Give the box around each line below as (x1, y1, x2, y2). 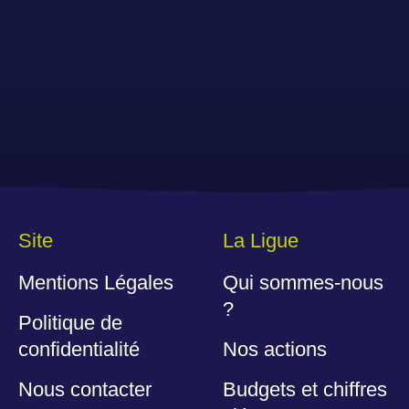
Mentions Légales (18, 271, 173, 295)
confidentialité (18, 338, 140, 362)
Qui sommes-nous (223, 271, 384, 295)
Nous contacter (18, 378, 152, 402)
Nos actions (223, 338, 328, 362)
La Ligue (223, 229, 299, 253)
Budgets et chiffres (223, 378, 388, 402)
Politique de (18, 311, 122, 335)
